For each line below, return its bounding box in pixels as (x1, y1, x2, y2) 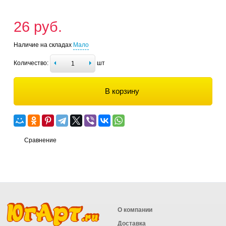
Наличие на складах (14, 41, 72, 49)
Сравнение (24, 137, 56, 144)
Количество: (14, 60, 48, 67)
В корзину (104, 87, 139, 96)
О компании (118, 206, 152, 214)
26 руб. (14, 19, 62, 35)
